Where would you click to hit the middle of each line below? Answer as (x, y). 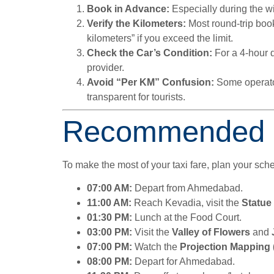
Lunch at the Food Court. (187, 218)
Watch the (156, 247)
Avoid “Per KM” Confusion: (150, 82)
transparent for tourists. (136, 97)
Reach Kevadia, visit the (187, 203)
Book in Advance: (128, 9)
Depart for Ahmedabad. (183, 262)
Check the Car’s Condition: (150, 53)
